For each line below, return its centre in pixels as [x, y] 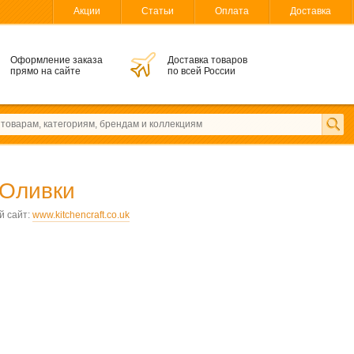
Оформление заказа [56, 60]
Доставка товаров [207, 60]
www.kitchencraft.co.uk [81, 215]
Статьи [158, 11]
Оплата [232, 11]
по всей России [201, 71]
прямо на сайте [45, 71]
